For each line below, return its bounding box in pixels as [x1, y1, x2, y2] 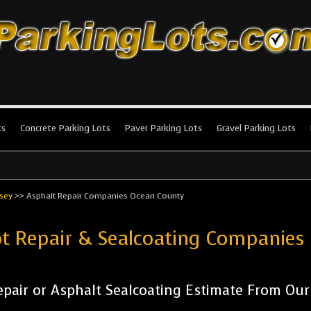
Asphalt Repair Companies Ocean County [26, 190, 184, 201]
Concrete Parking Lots [20, 122, 110, 134]
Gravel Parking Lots [217, 122, 296, 134]
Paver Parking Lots [125, 122, 202, 134]
